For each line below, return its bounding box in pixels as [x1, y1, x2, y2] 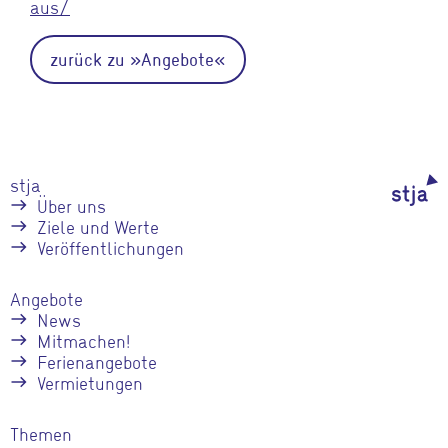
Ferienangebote [37, 348, 157, 374]
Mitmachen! [37, 327, 130, 353]
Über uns [37, 192, 106, 218]
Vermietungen [37, 369, 143, 395]
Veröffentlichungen [37, 234, 184, 260]
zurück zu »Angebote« [50, 46, 226, 71]
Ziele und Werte [37, 213, 159, 239]
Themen [10, 420, 72, 446]
